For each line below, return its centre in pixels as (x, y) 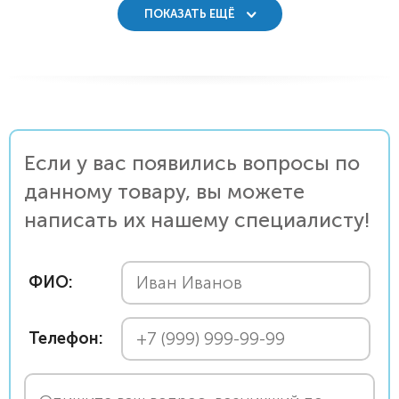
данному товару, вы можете (164, 191)
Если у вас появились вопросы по (192, 163)
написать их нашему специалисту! (197, 220)
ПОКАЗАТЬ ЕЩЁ (191, 14)
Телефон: (65, 338)
